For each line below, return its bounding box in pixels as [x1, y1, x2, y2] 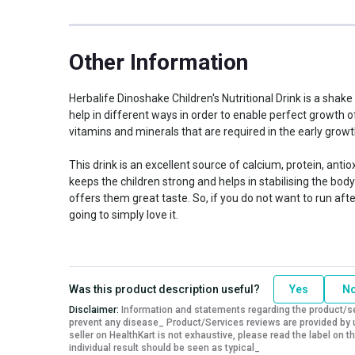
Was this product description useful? [69, 282, 260, 296]
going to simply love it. [69, 208, 178, 221]
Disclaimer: [69, 303, 119, 315]
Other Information [69, 48, 248, 75]
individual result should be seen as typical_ [69, 342, 260, 353]
